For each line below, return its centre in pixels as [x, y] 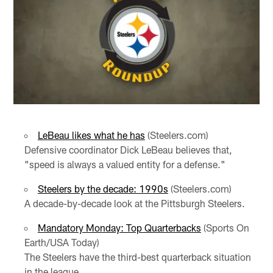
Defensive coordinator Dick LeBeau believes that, [128, 149]
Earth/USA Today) [62, 242]
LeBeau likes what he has [91, 135]
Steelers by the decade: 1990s [103, 188]
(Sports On [225, 227]
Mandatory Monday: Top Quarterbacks [119, 227]
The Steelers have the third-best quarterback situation [137, 257]
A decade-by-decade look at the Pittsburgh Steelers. [134, 203]
